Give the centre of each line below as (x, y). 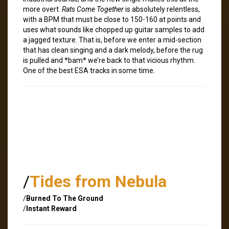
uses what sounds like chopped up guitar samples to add (114, 29)
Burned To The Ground (65, 198)
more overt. (42, 9)
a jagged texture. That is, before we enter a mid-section (112, 40)
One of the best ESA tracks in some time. (89, 70)
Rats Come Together (93, 9)
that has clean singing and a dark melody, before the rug (113, 50)
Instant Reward (51, 208)
